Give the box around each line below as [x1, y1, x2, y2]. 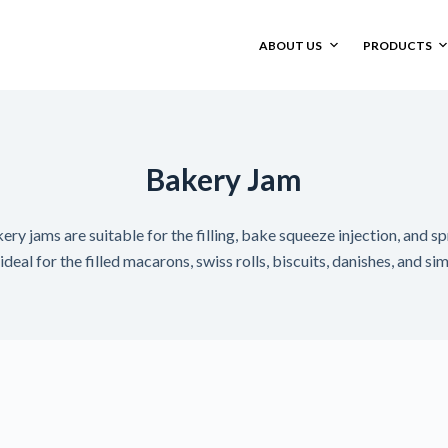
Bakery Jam [146, 160, 302, 197]
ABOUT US [259, 37, 323, 53]
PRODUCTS [362, 37, 432, 53]
